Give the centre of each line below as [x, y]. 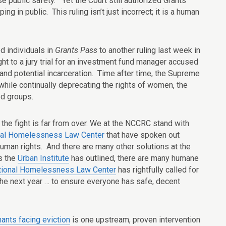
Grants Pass [76, 50]
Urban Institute [43, 158]
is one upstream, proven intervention [135, 220]
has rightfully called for [157, 170]
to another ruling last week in [149, 50]
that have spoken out [142, 135]
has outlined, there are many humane [134, 158]
